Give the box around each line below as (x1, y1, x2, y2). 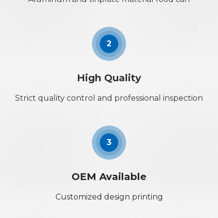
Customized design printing (55, 192, 163, 201)
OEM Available (72, 170, 146, 182)
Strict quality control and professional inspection (15, 93, 203, 103)
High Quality (77, 72, 141, 84)
